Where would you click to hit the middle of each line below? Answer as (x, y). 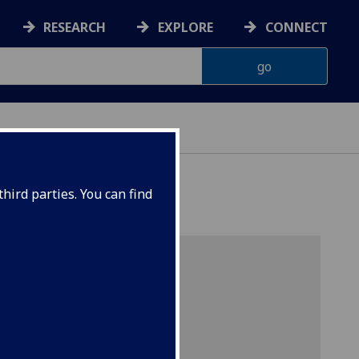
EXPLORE (186, 28)
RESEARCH (75, 28)
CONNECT (296, 28)
